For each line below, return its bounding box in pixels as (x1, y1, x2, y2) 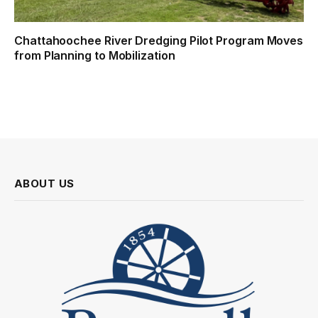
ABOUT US (14, 176, 75, 190)
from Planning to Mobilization (14, 48, 178, 62)
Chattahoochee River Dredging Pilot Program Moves (14, 33, 304, 48)
